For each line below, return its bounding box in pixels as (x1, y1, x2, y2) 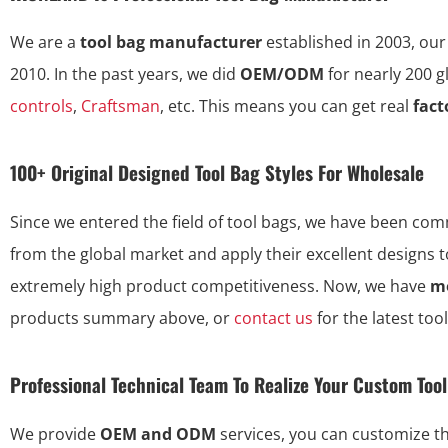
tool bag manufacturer (80, 30, 262, 53)
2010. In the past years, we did (10, 62, 240, 85)
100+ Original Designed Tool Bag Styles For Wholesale (10, 157, 424, 186)
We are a (10, 30, 80, 53)
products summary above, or (10, 306, 234, 329)
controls (10, 94, 73, 117)
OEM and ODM (100, 422, 216, 445)
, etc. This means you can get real (160, 94, 413, 117)
